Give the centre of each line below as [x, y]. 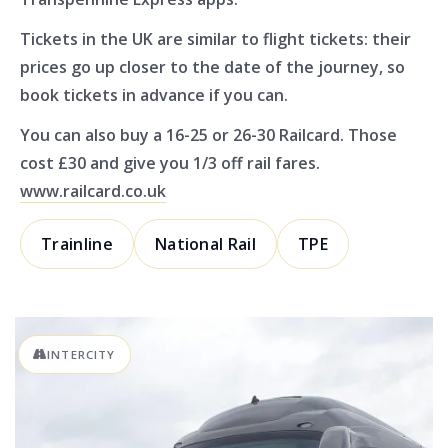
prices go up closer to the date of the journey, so [212, 67]
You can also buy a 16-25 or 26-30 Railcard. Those [208, 135]
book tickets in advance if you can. [154, 95]
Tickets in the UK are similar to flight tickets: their [215, 39]
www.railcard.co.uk [93, 191]
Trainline [77, 244]
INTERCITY [81, 355]
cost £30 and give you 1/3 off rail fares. [170, 163]
